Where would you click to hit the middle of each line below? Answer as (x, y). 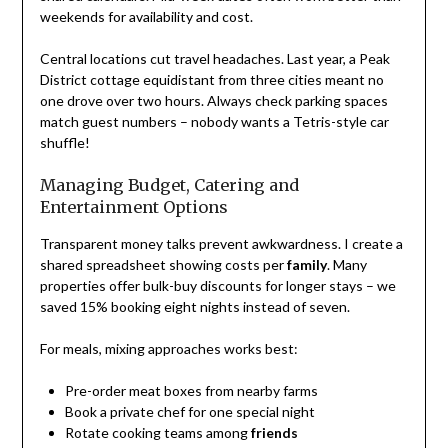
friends (274, 433)
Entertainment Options (133, 207)
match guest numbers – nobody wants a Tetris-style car (214, 122)
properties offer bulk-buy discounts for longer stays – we (217, 286)
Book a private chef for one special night (189, 412)
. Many (346, 265)
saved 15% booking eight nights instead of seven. (194, 307)
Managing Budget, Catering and (169, 185)
